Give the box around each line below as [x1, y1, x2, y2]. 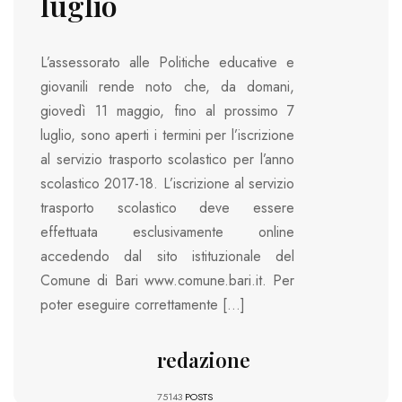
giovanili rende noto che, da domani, [40, 75, 294, 97]
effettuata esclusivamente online [40, 221, 294, 242]
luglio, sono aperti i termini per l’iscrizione [40, 124, 294, 145]
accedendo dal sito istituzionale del [40, 245, 294, 267]
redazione [156, 345, 250, 373]
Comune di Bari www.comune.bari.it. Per [40, 269, 294, 291]
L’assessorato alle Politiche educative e [40, 51, 294, 73]
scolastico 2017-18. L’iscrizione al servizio [40, 172, 294, 194]
